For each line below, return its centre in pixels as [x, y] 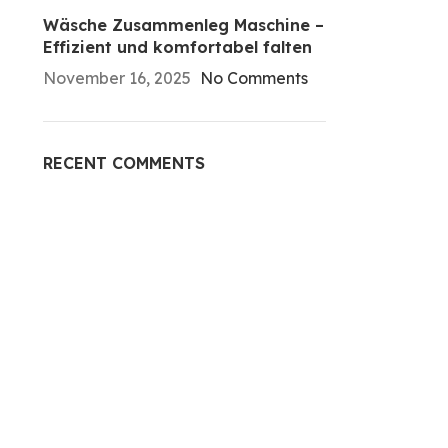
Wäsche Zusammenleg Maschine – [183, 25]
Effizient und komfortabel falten [177, 47]
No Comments [253, 78]
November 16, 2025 [116, 78]
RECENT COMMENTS [123, 163]
